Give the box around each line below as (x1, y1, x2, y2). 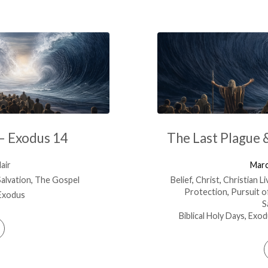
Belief (170, 174, 192, 185)
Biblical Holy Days (179, 210, 245, 221)
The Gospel (34, 174, 80, 185)
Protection (184, 186, 227, 197)
